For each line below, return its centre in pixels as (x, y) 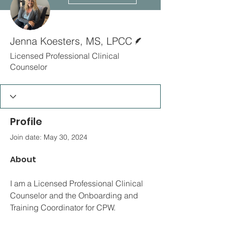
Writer (147, 33)
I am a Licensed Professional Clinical (78, 183)
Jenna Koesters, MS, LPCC (71, 41)
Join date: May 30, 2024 (49, 137)
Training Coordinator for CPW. (64, 207)
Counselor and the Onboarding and (75, 195)
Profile (26, 122)
